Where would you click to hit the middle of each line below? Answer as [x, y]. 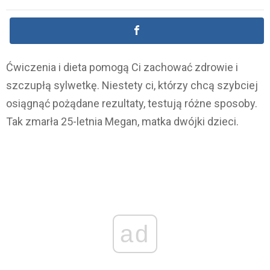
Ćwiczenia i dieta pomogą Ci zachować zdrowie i [122, 67]
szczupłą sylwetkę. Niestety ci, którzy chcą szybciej [132, 86]
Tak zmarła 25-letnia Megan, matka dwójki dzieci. [122, 122]
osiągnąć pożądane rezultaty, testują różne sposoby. [132, 104]
